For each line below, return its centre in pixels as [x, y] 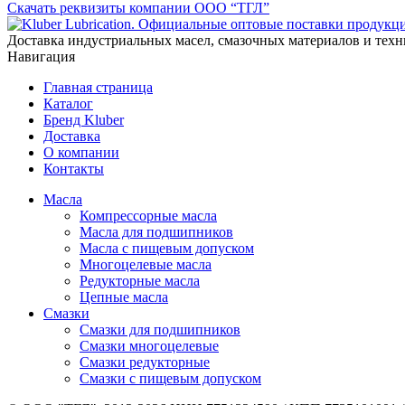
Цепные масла [124, 297]
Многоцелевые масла [146, 264]
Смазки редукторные [145, 362]
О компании [81, 152]
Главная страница [98, 87]
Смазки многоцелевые [149, 345]
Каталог [68, 103]
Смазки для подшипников [160, 329]
